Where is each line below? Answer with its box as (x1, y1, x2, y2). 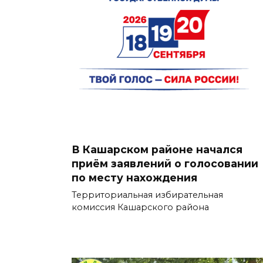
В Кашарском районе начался (72, 143, 242, 156)
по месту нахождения (72, 171, 197, 184)
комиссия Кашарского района (72, 201, 209, 213)
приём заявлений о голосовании (72, 157, 258, 170)
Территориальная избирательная (72, 189, 223, 200)
